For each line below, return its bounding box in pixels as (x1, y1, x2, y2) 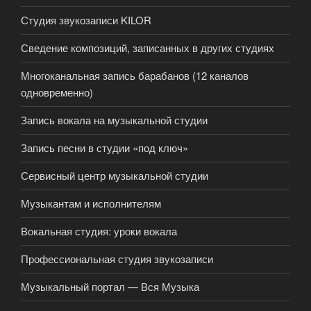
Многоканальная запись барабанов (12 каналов (21, 68, 249, 83)
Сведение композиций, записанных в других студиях (21, 40, 274, 56)
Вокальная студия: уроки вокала (21, 224, 177, 239)
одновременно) (21, 85, 93, 100)
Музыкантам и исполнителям (21, 196, 161, 211)
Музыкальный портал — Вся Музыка (21, 279, 199, 294)
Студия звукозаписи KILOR (21, 12, 151, 28)
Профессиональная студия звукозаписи (21, 251, 213, 267)
